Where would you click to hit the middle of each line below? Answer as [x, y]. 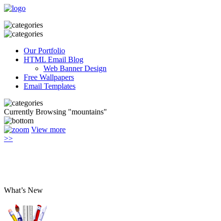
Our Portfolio [44, 51]
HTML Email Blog [54, 59]
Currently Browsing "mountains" [55, 112]
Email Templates [50, 86]
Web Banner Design [75, 68]
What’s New [23, 190]
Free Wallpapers [49, 77]
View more [48, 129]
